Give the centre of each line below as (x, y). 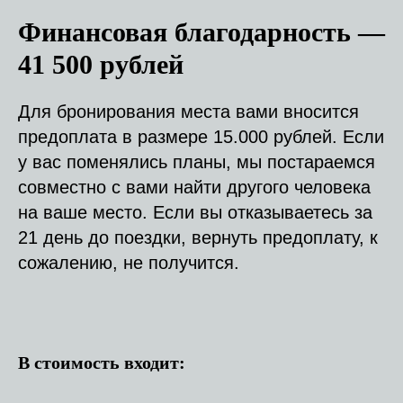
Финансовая (93, 31)
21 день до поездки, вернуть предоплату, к (198, 237)
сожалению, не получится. (129, 262)
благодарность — (276, 31)
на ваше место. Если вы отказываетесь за (195, 212)
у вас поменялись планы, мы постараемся (197, 161)
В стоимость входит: (102, 362)
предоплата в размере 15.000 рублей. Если (201, 136)
